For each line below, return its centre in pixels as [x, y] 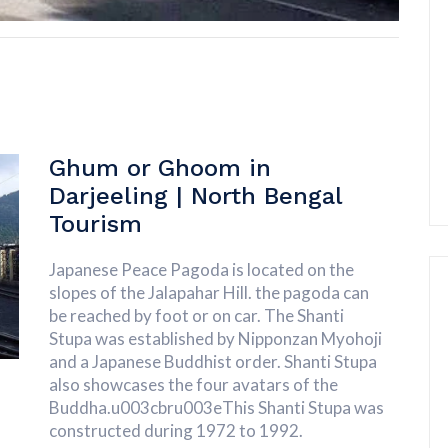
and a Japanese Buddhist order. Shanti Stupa [213, 362]
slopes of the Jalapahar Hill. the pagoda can [209, 293]
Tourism [95, 224]
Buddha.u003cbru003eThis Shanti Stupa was [216, 408]
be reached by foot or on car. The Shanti [196, 316]
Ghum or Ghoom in [160, 168]
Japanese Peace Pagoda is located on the [201, 270]
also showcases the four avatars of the [193, 385]
